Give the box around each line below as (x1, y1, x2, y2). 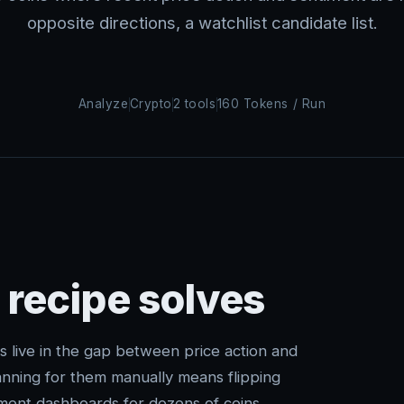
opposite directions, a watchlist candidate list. (26, 13, 378, 33)
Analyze (78, 96, 129, 112)
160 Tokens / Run (216, 96, 326, 112)
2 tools (172, 96, 216, 112)
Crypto (129, 96, 172, 112)
